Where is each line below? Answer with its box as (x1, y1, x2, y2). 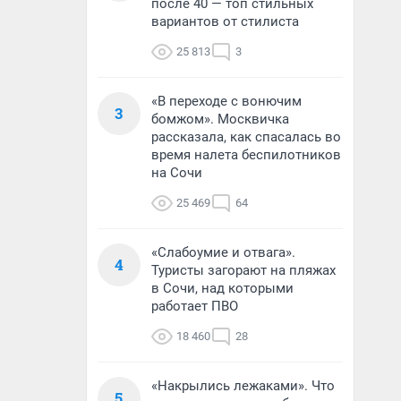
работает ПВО (151, 298, 238, 314)
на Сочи (151, 165, 202, 181)
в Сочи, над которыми (151, 280, 294, 296)
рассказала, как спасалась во (151, 129, 341, 145)
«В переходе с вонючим (151, 93, 302, 109)
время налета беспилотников (151, 147, 341, 163)
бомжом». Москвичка (151, 111, 289, 127)
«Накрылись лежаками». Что (151, 378, 335, 394)
